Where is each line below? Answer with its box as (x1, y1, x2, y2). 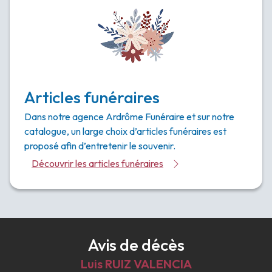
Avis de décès (87, 234, 185, 256)
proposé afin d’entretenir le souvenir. (24, 140, 175, 152)
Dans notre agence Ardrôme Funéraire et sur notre (24, 110, 234, 123)
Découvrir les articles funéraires (32, 157, 163, 170)
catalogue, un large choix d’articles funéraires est (24, 125, 226, 138)
